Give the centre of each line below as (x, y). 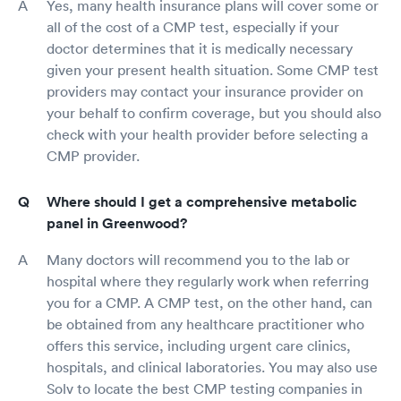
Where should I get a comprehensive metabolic (202, 202)
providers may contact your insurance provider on (205, 92)
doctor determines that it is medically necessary (200, 49)
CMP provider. (93, 156)
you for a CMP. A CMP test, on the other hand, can (209, 303)
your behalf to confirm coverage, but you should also (214, 113)
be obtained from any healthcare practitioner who (205, 324)
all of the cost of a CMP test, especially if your (193, 27)
